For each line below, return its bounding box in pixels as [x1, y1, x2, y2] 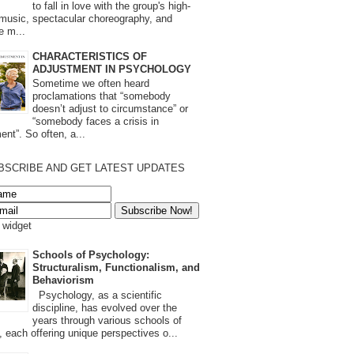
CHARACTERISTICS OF [32, 50, 147, 62]
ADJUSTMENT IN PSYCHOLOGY [32, 62, 191, 75]
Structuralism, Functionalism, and [32, 262, 200, 274]
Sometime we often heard [32, 77, 149, 90]
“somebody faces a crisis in [32, 115, 159, 128]
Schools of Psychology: [32, 249, 149, 262]
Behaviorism [32, 274, 94, 287]
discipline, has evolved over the [32, 301, 177, 314]
